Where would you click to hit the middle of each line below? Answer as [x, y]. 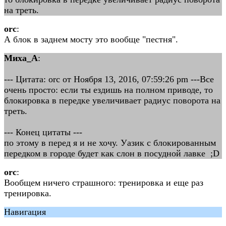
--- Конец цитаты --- [43, 132]
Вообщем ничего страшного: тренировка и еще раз [104, 183]
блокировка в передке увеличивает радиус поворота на [112, 100]
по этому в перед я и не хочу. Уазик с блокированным [110, 143]
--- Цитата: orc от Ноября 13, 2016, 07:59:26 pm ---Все [109, 79]
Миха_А [21, 58]
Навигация [25, 212]
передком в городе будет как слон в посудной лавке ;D [112, 153]
